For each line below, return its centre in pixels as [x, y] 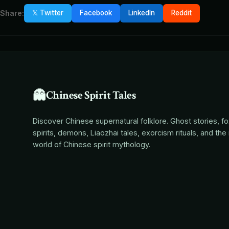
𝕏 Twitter [48, 13]
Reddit [181, 13]
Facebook [96, 13]
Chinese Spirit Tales [91, 96]
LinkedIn [142, 13]
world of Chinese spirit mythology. [91, 144]
